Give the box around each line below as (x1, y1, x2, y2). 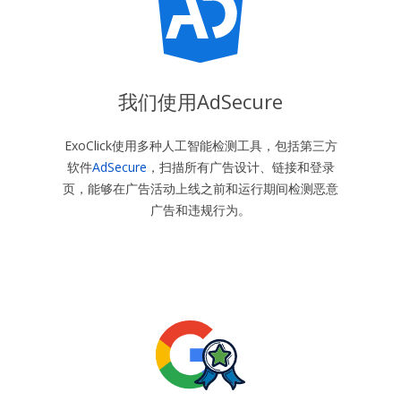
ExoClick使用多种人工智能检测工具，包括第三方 (64, 137, 337, 155)
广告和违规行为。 (150, 201, 251, 219)
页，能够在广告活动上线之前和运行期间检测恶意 (63, 180, 338, 198)
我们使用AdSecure (118, 88, 283, 115)
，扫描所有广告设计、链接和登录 (146, 158, 335, 176)
